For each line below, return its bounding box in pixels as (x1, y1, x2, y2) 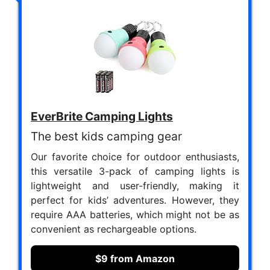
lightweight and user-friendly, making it (31, 179, 239, 192)
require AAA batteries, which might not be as (31, 208, 239, 221)
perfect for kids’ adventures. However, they (31, 193, 239, 206)
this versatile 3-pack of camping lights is (31, 165, 239, 177)
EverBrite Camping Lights (31, 108, 173, 124)
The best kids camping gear (31, 128, 182, 143)
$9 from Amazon (95, 252, 175, 265)
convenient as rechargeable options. (31, 222, 196, 235)
